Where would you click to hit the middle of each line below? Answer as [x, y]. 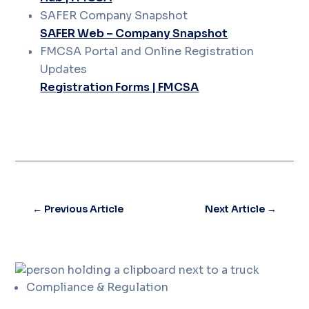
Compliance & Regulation [98, 287]
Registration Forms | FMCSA [120, 87]
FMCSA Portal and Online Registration [147, 51]
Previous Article [84, 209]
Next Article [235, 209]
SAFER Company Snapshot [114, 16]
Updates [64, 69]
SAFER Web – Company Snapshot [134, 33]
